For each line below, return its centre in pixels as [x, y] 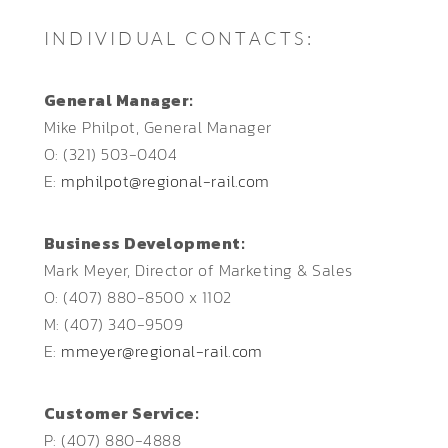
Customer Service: [122, 412]
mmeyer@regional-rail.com [162, 350]
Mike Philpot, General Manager [158, 126]
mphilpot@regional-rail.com [165, 180]
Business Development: [145, 242]
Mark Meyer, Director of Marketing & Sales [198, 269]
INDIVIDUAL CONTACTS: [179, 37]
